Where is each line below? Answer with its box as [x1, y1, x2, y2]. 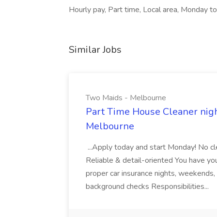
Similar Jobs [69, 43, 122, 56]
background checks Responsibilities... [86, 181, 211, 192]
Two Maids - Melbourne [86, 93, 166, 103]
